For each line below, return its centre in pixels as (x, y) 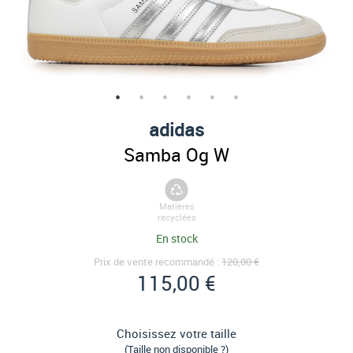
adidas (176, 129)
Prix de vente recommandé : (158, 262)
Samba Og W (176, 154)
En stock (176, 238)
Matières (176, 206)
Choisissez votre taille (176, 333)
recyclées (176, 217)
